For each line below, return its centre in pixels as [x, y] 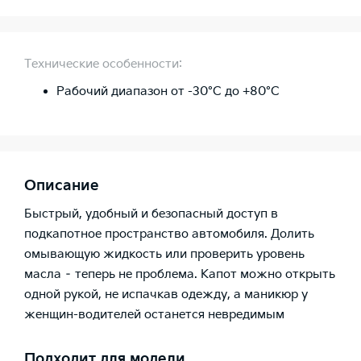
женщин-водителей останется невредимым [154, 315]
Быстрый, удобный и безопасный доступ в [151, 214]
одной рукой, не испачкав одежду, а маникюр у [166, 295]
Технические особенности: [103, 64]
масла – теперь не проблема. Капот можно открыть [180, 275]
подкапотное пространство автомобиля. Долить [169, 234]
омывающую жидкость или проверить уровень [164, 255]
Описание [62, 186]
